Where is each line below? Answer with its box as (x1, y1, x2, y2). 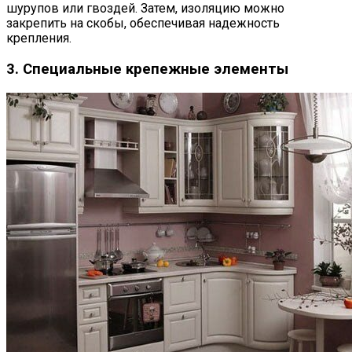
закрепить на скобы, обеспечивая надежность (6, 16, 280, 31)
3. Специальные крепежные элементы (6, 60, 288, 79)
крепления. (6, 31, 71, 46)
